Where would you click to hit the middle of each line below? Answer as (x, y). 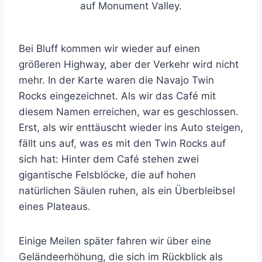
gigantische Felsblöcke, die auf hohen (107, 175)
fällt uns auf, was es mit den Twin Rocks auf (122, 143)
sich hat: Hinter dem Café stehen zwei (109, 159)
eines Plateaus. (55, 206)
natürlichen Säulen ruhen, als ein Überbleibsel (127, 190)
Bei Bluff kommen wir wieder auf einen (109, 48)
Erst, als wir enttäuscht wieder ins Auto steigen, (131, 127)
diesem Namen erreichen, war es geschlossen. (129, 111)
